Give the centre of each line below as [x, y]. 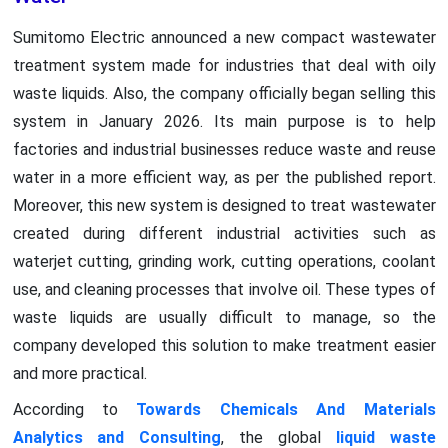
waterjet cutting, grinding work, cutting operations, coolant [224, 261]
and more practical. [79, 373]
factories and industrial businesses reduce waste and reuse [224, 149]
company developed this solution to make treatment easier [224, 345]
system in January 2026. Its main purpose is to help [224, 121]
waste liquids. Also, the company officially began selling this [224, 93]
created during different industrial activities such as [224, 233]
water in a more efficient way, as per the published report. [224, 177]
